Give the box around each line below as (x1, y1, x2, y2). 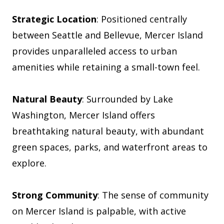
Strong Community (12, 189, 97, 201)
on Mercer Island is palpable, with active (12, 205, 186, 217)
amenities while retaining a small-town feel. (12, 61, 200, 73)
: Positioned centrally (96, 13, 187, 25)
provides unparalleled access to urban (12, 45, 177, 57)
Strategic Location (12, 13, 96, 25)
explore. (12, 157, 46, 169)
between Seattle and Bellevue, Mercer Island (12, 29, 203, 41)
